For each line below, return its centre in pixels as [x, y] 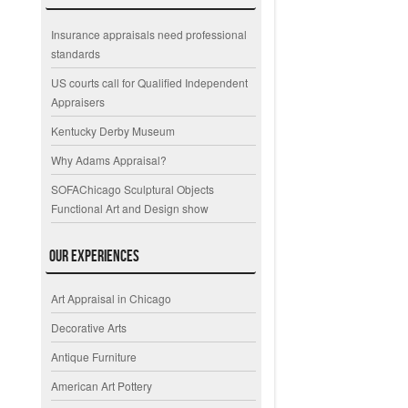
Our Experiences [95, 256]
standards [76, 54]
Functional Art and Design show [130, 209]
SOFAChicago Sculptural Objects [133, 189]
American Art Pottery [102, 385]
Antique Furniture [94, 356]
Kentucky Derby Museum [113, 131]
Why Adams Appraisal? [109, 160]
